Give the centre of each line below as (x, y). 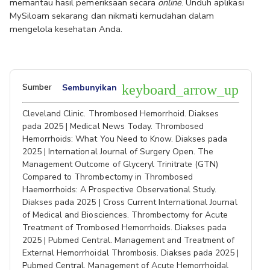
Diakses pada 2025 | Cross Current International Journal (130, 202)
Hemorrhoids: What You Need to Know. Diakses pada (125, 139)
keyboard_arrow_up (181, 90)
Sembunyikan (90, 88)
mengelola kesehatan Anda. (66, 29)
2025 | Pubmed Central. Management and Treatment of (129, 240)
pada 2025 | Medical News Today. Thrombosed (113, 126)
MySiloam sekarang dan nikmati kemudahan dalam (112, 16)
